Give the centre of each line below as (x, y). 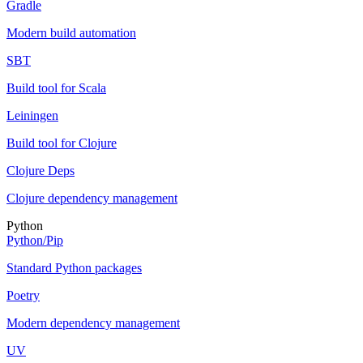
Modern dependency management (93, 322)
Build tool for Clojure (62, 143)
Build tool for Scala (56, 88)
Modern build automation (71, 32)
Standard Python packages (74, 267)
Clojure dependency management (92, 198)
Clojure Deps (41, 170)
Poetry (23, 295)
